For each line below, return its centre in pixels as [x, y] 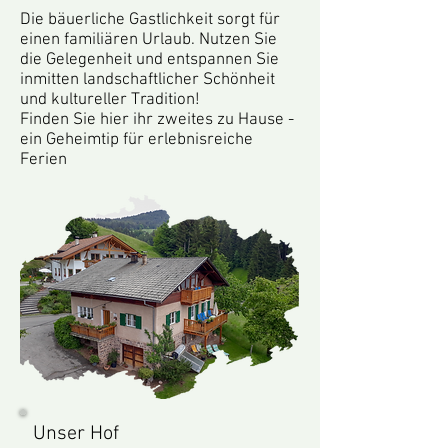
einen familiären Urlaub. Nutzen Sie [148, 40]
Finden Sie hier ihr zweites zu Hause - [157, 120]
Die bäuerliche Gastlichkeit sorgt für [150, 20]
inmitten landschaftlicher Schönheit [147, 80]
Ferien [43, 160]
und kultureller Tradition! [110, 100]
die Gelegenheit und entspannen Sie [149, 60]
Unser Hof [76, 434]
